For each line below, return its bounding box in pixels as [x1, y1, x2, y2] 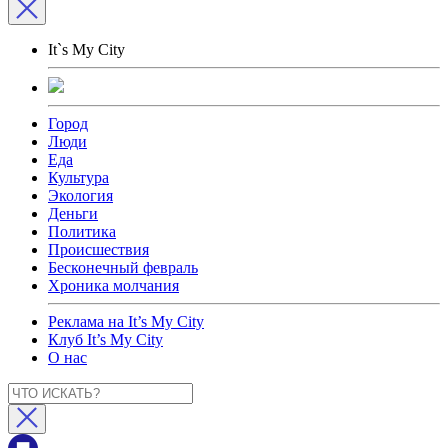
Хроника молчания [48, 276, 179, 294]
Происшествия [48, 240, 149, 258]
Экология [48, 186, 113, 204]
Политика [48, 222, 116, 240]
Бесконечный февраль [48, 258, 198, 276]
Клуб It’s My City [48, 330, 163, 348]
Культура [48, 168, 109, 186]
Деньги [48, 204, 98, 222]
